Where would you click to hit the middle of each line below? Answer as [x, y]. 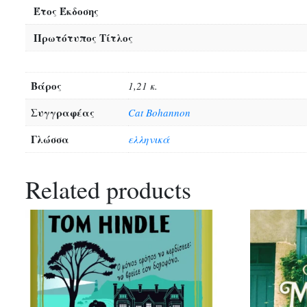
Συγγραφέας [63, 112]
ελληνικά [149, 139]
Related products [108, 189]
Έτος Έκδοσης [66, 11]
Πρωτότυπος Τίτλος [83, 37]
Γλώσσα [50, 139]
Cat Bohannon [159, 112]
